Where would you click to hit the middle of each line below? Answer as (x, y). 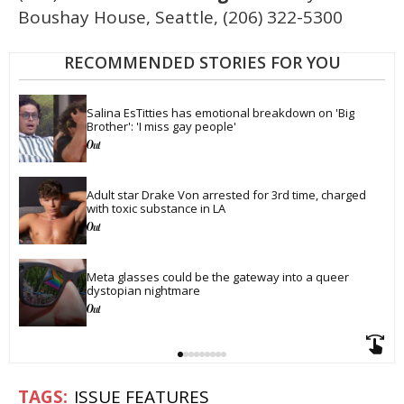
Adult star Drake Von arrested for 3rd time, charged (228, 194)
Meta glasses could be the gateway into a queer (219, 276)
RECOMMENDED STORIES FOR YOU (202, 63)
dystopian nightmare (143, 290)
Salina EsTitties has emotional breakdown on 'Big (222, 112)
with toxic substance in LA (156, 208)
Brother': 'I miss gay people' (161, 126)
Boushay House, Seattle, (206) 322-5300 (180, 18)
